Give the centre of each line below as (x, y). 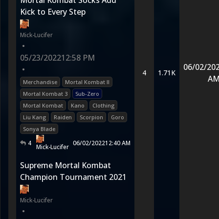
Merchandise (40, 82)
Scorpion (91, 117)
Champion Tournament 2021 (73, 177)
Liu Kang (34, 117)
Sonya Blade (39, 129)
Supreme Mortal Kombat (66, 165)
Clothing (103, 105)
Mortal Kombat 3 (45, 94)
